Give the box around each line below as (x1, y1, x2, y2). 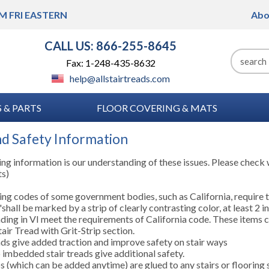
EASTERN (23, 9, 67, 20)
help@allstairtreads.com (69, 73, 170, 84)
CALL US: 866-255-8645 (44, 38, 177, 53)
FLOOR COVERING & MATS (96, 101, 217, 113)
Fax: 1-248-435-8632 (65, 57, 156, 68)
